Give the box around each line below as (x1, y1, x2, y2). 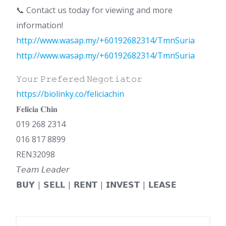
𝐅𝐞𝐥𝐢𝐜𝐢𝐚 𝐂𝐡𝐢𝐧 (16, 103, 58, 115)
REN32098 (16, 149, 55, 160)
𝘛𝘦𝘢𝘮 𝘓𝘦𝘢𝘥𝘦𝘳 (16, 164, 70, 176)
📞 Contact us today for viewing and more (16, 5, 173, 16)
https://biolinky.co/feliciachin (16, 88, 124, 100)
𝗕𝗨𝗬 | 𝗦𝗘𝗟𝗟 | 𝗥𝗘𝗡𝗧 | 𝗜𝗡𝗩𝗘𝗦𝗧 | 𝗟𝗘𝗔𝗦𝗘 (16, 179, 177, 191)
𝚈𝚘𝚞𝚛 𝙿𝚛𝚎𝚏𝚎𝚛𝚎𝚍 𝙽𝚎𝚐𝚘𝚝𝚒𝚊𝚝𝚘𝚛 (16, 73, 142, 85)
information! (16, 20, 63, 31)
